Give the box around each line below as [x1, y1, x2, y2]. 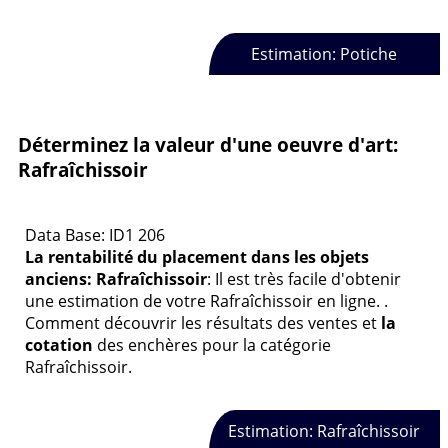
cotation [25, 333, 93, 356]
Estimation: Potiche [251, 42, 398, 65]
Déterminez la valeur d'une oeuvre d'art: [18, 132, 398, 158]
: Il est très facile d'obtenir [207, 267, 401, 290]
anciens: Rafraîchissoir [25, 267, 207, 290]
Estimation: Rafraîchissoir [228, 419, 421, 442]
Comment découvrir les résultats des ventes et [25, 311, 381, 334]
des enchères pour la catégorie [93, 333, 331, 356]
